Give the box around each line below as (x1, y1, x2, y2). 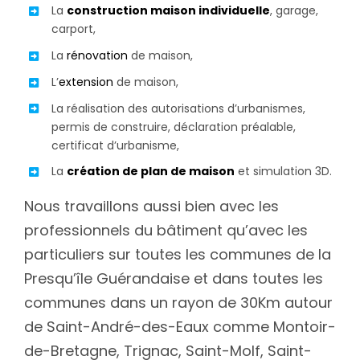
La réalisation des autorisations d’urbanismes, (51, 100, 305, 117)
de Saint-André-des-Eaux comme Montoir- (24, 316, 336, 337)
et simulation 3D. (234, 163, 332, 180)
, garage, (269, 2, 318, 19)
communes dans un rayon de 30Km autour (24, 292, 333, 313)
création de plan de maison (66, 163, 235, 180)
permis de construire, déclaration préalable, (51, 118, 296, 135)
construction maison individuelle (66, 2, 270, 19)
